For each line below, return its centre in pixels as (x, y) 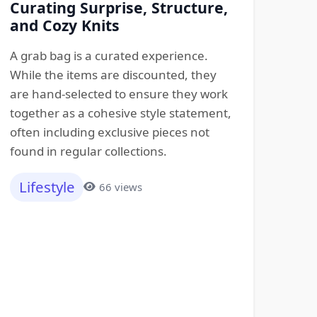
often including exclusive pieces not (109, 132)
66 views (120, 186)
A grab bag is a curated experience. (109, 56)
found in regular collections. (88, 151)
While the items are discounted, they (113, 75)
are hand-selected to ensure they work (119, 94)
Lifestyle (47, 187)
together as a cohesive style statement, (120, 113)
